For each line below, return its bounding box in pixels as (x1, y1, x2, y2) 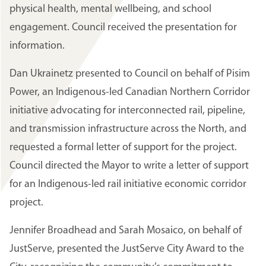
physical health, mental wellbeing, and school (9, 4, 211, 15)
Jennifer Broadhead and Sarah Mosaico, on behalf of (9, 225, 242, 237)
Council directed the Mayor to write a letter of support (9, 160, 249, 172)
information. (9, 40, 67, 52)
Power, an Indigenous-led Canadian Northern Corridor (9, 87, 250, 99)
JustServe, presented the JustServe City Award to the (9, 243, 244, 255)
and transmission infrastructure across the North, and (9, 123, 246, 135)
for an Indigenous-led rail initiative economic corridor (9, 179, 246, 191)
